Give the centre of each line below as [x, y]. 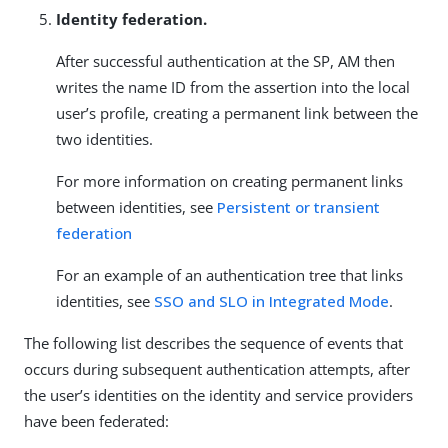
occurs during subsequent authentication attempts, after [217, 369]
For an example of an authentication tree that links [229, 275]
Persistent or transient [298, 207]
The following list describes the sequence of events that [213, 343]
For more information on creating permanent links [229, 181]
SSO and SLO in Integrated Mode [271, 301]
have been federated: [96, 421]
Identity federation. [131, 19]
